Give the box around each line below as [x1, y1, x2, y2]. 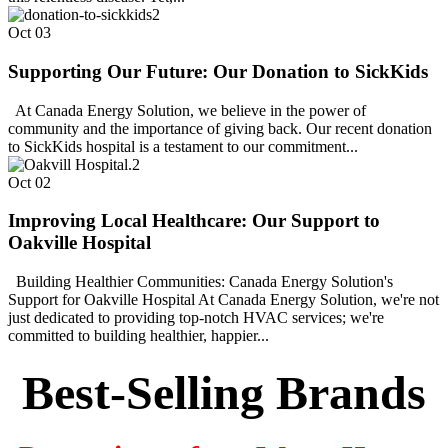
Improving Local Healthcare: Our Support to [8, 210, 380, 232]
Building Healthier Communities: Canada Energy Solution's [8, 273, 393, 291]
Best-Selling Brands [22, 366, 426, 420]
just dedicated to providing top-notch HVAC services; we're [8, 309, 384, 327]
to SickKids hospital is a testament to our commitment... [8, 137, 358, 155]
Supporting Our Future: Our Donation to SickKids [8, 60, 428, 82]
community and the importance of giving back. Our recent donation [8, 119, 432, 137]
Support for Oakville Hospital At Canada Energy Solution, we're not [8, 291, 439, 309]
